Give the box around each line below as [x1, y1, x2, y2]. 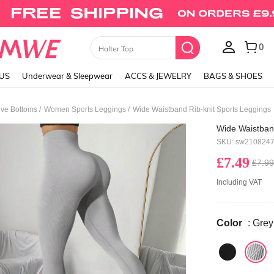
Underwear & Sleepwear [22, 71, 113, 81]
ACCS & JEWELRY [125, 71, 191, 81]
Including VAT [217, 178, 265, 187]
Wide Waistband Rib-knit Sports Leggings [133, 105, 271, 114]
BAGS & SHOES [204, 71, 262, 81]
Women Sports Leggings [44, 105, 126, 114]
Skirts [88, 43, 107, 53]
